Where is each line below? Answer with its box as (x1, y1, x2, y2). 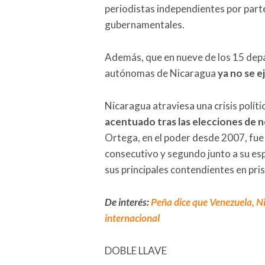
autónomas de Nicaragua (105, 66, 218, 79)
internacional (105, 211, 160, 224)
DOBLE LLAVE (105, 244, 167, 257)
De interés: (105, 195, 151, 208)
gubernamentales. (105, 18, 185, 31)
